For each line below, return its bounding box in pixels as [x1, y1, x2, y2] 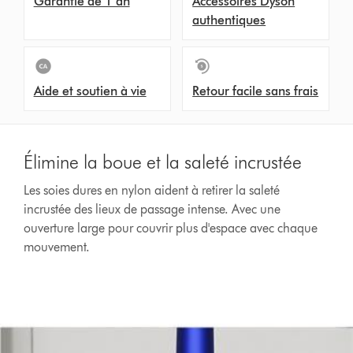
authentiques [192, 13, 266, 28]
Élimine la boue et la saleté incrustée [24, 150, 303, 173]
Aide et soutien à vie [33, 84, 147, 98]
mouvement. [24, 240, 91, 255]
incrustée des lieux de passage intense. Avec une [24, 202, 281, 217]
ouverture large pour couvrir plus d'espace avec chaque [24, 221, 318, 236]
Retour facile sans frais [192, 84, 319, 98]
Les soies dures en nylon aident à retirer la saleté [24, 183, 281, 198]
